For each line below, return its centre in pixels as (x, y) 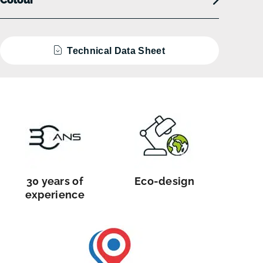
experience (55, 194)
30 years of (55, 181)
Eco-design (164, 181)
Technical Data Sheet (113, 50)
